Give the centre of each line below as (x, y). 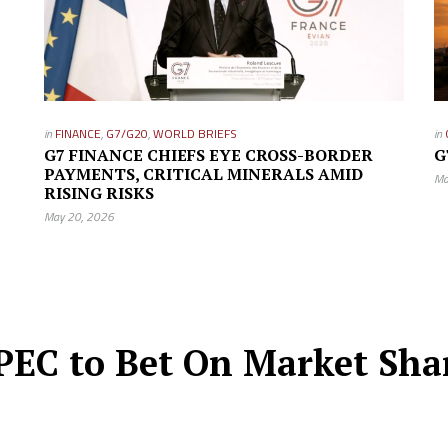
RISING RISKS (98, 193)
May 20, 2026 (78, 216)
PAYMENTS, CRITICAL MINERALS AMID (203, 174)
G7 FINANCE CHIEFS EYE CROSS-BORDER (208, 155)
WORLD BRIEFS (194, 133)
